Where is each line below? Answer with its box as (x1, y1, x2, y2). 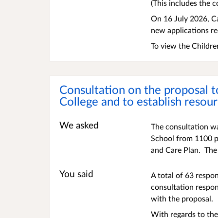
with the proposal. (151, 194, 214, 203)
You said (59, 168, 93, 180)
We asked (59, 120, 99, 131)
